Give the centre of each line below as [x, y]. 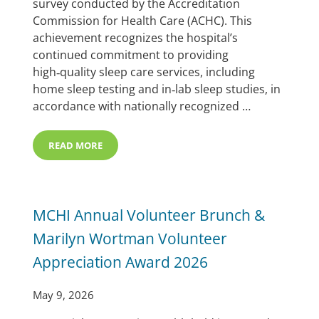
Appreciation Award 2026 [121, 261]
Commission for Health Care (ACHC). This [143, 20]
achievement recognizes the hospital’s [136, 37]
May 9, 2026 [64, 294]
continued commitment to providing [131, 54]
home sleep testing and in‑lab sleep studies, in [157, 89]
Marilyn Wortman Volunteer [130, 238]
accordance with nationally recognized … [142, 106]
